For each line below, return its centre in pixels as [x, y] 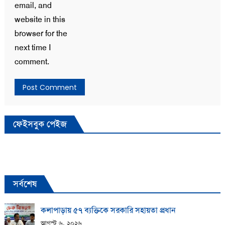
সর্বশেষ [25, 184]
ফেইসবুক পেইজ [40, 124]
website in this [40, 19]
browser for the [41, 33]
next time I [32, 47]
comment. [32, 61]
